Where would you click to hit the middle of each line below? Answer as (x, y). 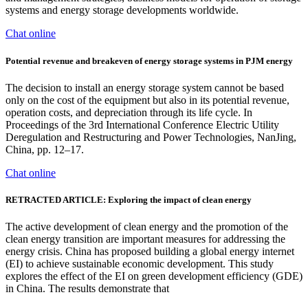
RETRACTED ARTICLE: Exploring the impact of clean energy (129, 199)
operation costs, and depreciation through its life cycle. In (129, 112)
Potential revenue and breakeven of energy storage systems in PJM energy (149, 60)
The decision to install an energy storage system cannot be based (145, 87)
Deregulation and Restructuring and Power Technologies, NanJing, (151, 137)
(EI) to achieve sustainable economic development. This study (140, 264)
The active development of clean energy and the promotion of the (147, 227)
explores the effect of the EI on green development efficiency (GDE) (154, 276)
